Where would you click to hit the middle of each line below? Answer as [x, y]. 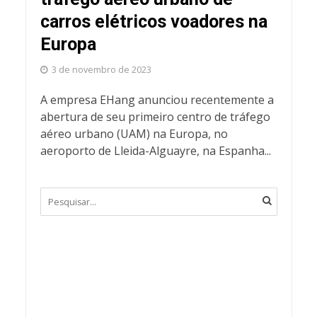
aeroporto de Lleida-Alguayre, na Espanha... [155, 151]
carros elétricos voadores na [154, 22]
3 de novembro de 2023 [101, 70]
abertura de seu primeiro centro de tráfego [155, 117]
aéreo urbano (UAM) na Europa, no [134, 134]
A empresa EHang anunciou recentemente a [157, 100]
